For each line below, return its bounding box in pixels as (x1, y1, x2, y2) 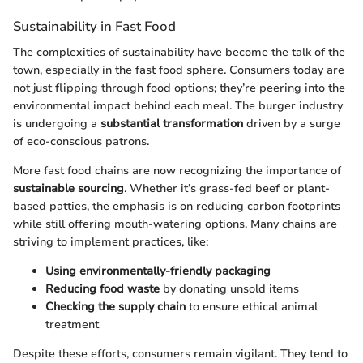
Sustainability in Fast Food (13, 17, 176, 36)
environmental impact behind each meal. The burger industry (13, 97, 343, 113)
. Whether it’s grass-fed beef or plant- (124, 180, 330, 196)
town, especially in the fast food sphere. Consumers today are (13, 62, 344, 78)
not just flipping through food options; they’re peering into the (13, 79, 345, 96)
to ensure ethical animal (186, 298, 318, 314)
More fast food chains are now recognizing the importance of (13, 162, 341, 178)
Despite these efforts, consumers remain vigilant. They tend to (13, 345, 348, 361)
